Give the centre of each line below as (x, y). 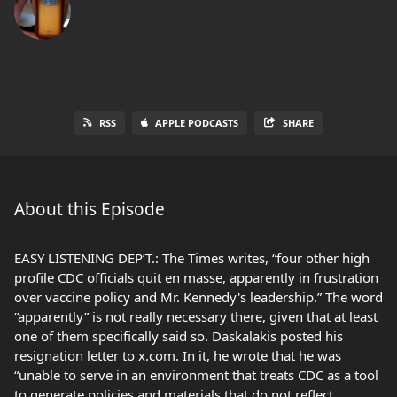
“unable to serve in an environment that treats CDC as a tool (196, 375)
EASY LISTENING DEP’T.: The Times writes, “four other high (192, 258)
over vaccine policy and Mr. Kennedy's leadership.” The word (198, 297)
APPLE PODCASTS (197, 123)
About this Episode (90, 209)
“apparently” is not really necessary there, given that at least (196, 316)
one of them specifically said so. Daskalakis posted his (179, 336)
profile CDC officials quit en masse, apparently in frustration (196, 277)
